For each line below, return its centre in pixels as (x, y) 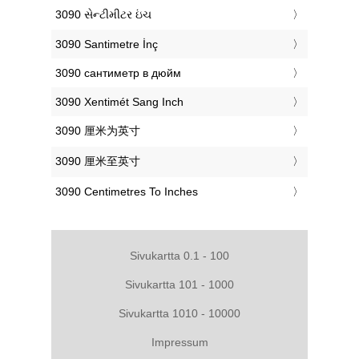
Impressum (179, 342)
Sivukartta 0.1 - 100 (179, 255)
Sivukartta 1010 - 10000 (179, 313)
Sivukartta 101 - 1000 (179, 284)
